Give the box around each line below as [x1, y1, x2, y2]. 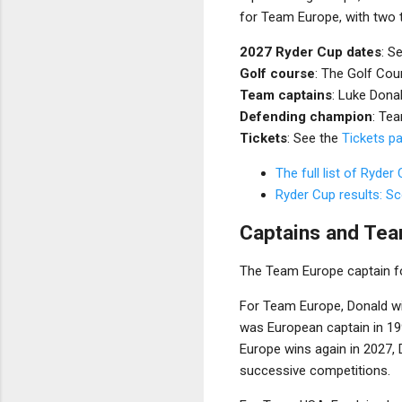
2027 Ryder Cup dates [240, 43, 381, 60]
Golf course [240, 65, 315, 82]
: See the [287, 129, 342, 146]
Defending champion [240, 108, 372, 125]
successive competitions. [240, 362, 390, 379]
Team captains [240, 86, 332, 103]
